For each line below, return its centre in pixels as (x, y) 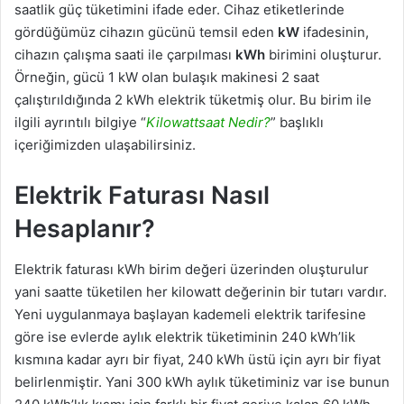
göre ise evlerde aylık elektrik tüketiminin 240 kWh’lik (185, 336)
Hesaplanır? (85, 229)
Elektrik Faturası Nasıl (142, 196)
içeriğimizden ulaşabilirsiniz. (105, 145)
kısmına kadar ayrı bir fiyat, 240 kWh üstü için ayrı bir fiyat (197, 359)
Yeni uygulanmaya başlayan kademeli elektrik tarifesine (190, 314)
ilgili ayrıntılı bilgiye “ (80, 123)
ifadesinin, (336, 32)
